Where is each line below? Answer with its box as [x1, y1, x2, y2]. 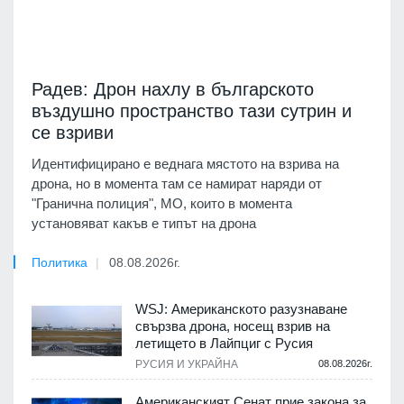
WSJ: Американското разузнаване [135, 300, 347, 317]
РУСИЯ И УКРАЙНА [135, 357, 238, 371]
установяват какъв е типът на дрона [32, 215, 256, 231]
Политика [32, 254, 87, 270]
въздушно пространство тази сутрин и [32, 100, 352, 121]
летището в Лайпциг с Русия [135, 335, 313, 351]
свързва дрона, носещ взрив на [135, 317, 330, 334]
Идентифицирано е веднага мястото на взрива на [32, 155, 339, 171]
